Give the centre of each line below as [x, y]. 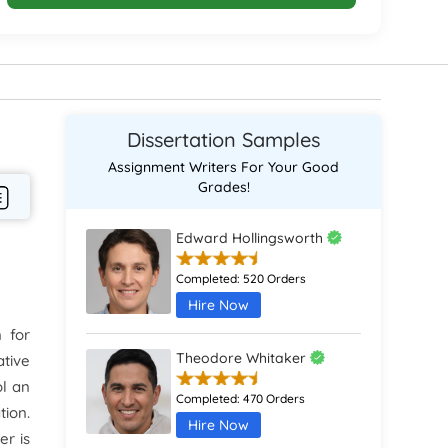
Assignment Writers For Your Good [224, 167]
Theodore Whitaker [243, 358]
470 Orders [274, 398]
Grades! [223, 187]
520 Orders [275, 278]
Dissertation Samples [224, 139]
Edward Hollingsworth [252, 238]
